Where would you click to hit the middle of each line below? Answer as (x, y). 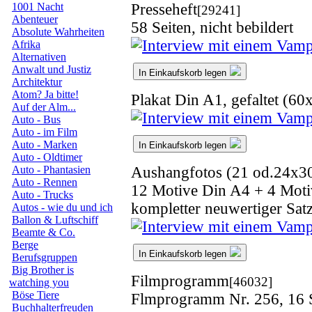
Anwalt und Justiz (52, 69)
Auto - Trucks (42, 195)
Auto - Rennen (45, 182)
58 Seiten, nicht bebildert (212, 27)
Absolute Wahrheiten (58, 32)
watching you (39, 282)
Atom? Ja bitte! (45, 94)
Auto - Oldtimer (47, 157)
